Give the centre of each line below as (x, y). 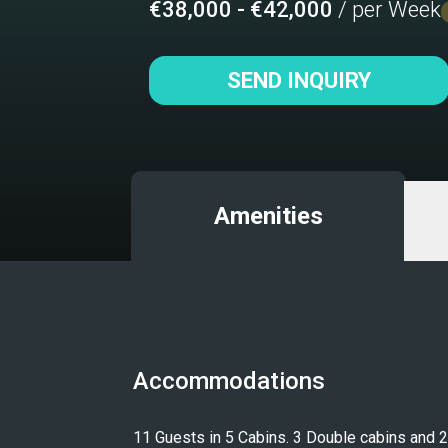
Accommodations (228, 381)
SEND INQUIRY (298, 80)
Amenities (268, 216)
